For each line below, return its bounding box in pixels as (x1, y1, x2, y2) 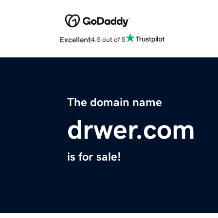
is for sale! (67, 151, 121, 163)
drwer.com (67, 116, 195, 144)
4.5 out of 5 (91, 36, 126, 43)
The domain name (67, 96, 162, 109)
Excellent (59, 36, 91, 44)
